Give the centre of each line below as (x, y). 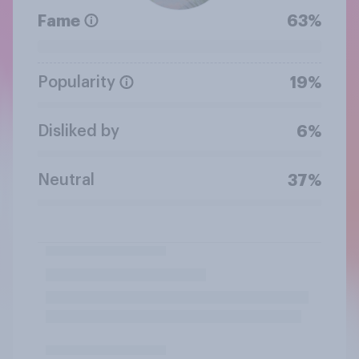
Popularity (77, 82)
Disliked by (79, 131)
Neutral (66, 180)
